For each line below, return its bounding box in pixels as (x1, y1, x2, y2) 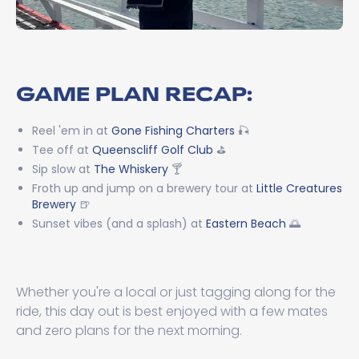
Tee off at (32, 141, 92, 158)
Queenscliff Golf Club (92, 141, 216, 158)
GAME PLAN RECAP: (16, 80, 252, 106)
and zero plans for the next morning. (16, 321, 242, 340)
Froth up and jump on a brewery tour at (32, 179, 256, 196)
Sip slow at (32, 160, 94, 177)
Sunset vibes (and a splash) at (32, 215, 206, 232)
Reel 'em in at (32, 122, 111, 139)
